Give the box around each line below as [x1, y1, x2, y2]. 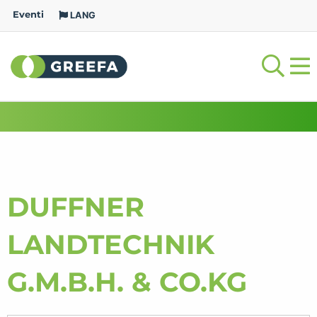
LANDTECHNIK [7, 228, 214, 261]
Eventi [13, 9, 44, 21]
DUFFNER [7, 190, 144, 224]
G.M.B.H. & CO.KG [7, 265, 247, 299]
